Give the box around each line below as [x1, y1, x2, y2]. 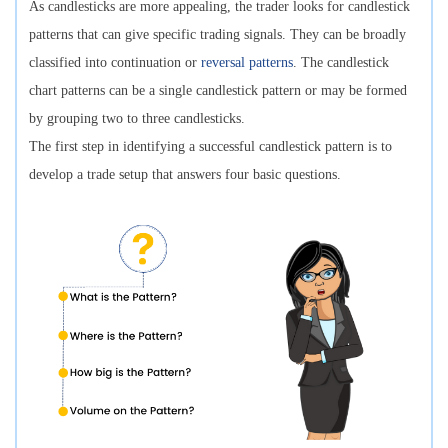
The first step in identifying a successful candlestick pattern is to [29, 138, 392, 154]
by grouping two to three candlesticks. [29, 110, 245, 126]
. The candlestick [293, 54, 389, 70]
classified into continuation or [29, 54, 201, 70]
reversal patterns [201, 54, 293, 70]
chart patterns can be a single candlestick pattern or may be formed [29, 82, 407, 98]
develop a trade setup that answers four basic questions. [29, 166, 345, 182]
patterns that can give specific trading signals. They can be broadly [29, 26, 406, 42]
